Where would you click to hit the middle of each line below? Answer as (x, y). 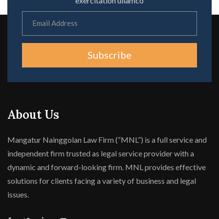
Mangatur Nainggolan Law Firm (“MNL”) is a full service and (107, 139)
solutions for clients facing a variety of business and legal (102, 180)
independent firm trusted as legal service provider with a (101, 153)
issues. (18, 194)
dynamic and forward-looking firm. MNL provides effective (107, 167)
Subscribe (109, 55)
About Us (33, 114)
